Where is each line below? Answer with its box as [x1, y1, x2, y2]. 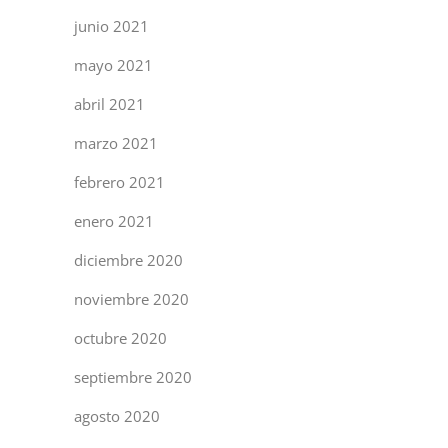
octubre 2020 [74, 328, 167, 348]
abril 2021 [74, 94, 145, 114]
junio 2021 [74, 16, 149, 36]
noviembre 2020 [74, 289, 189, 309]
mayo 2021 [74, 55, 153, 75]
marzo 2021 [74, 133, 158, 153]
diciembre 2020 [74, 250, 183, 270]
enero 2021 [74, 211, 154, 231]
